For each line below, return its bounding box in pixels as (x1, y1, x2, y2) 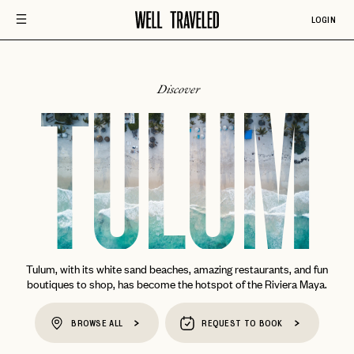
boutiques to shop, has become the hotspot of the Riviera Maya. (27, 275, 327, 292)
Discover (156, 84, 198, 96)
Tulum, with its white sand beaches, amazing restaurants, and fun (26, 260, 328, 277)
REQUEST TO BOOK (201, 318, 283, 328)
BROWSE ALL (71, 318, 123, 328)
